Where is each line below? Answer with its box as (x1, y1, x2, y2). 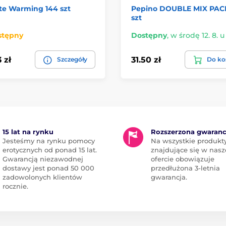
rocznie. (2, 182, 28, 191)
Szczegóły (57, 55, 87, 64)
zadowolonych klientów (2, 173, 82, 182)
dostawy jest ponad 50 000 (2, 164, 94, 173)
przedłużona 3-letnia (151, 164, 220, 173)
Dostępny (131, 31, 167, 40)
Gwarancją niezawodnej (2, 155, 83, 163)
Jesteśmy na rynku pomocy (2, 137, 95, 145)
